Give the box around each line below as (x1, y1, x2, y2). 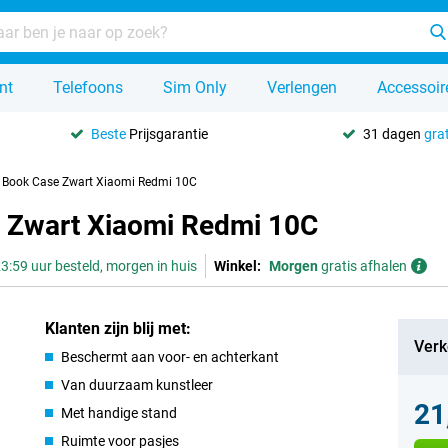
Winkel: (214, 258, 261, 274)
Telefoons (53, 78, 123, 97)
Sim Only (163, 78, 227, 97)
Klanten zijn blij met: (45, 319, 192, 338)
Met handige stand (61, 405, 178, 421)
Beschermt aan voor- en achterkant (61, 349, 280, 365)
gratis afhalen (318, 258, 407, 274)
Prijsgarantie (126, 125, 209, 142)
